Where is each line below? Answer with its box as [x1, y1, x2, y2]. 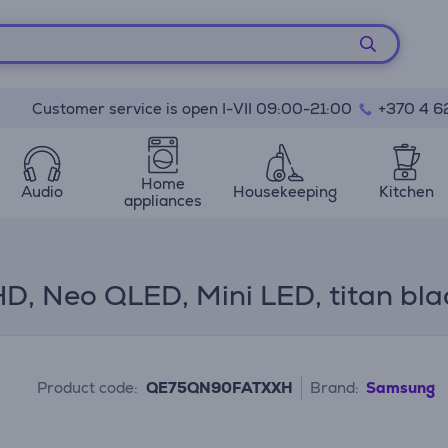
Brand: [310, 378, 360, 397]
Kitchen [378, 182, 434, 201]
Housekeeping [232, 182, 337, 201]
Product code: [37, 378, 139, 397]
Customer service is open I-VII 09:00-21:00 [31, 99, 356, 118]
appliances [124, 190, 203, 210]
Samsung [366, 378, 436, 397]
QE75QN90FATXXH [146, 378, 294, 397]
